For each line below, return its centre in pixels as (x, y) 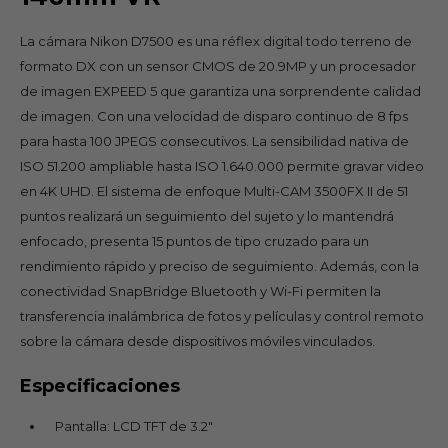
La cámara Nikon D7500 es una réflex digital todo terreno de (216, 40)
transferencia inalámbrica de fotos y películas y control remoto (222, 315)
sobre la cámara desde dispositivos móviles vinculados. (199, 340)
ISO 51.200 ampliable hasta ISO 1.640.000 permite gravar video (222, 165)
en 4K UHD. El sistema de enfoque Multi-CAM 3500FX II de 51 (214, 190)
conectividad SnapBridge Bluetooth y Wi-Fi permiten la (200, 290)
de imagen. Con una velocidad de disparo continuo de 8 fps (214, 115)
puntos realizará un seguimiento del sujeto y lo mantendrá (207, 215)
